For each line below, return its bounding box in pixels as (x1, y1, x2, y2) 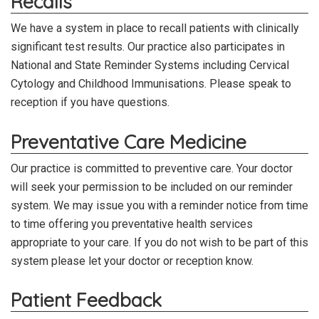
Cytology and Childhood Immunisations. (11, 77, 206, 91)
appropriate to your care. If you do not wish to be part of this (11, 235, 308, 249)
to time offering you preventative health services (11, 216, 253, 231)
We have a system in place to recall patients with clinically (11, 21, 299, 36)
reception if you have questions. (11, 95, 169, 110)
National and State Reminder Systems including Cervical (11, 58, 289, 73)
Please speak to (206, 77, 291, 91)
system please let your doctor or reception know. (11, 253, 256, 268)
